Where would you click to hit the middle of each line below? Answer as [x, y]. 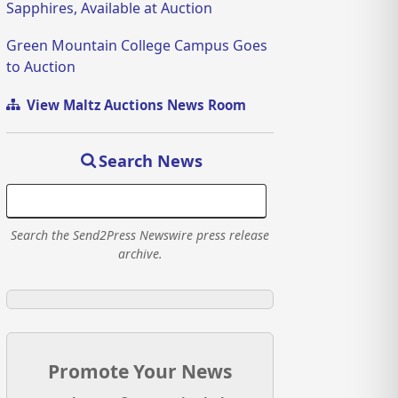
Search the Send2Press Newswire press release [140, 235]
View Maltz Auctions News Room [133, 105]
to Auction [41, 67]
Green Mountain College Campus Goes [137, 46]
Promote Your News [140, 372]
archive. [140, 254]
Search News [150, 161]
